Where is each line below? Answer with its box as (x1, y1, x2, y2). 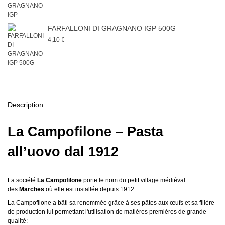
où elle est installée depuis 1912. (44, 185, 136, 193)
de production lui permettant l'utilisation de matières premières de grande (8, 208, 206, 215)
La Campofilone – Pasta (8, 124, 163, 139)
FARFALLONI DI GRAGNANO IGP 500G (48, 24, 176, 32)
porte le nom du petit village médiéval (82, 176, 185, 184)
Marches (19, 185, 44, 193)
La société (8, 176, 36, 184)
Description (8, 100, 43, 109)
